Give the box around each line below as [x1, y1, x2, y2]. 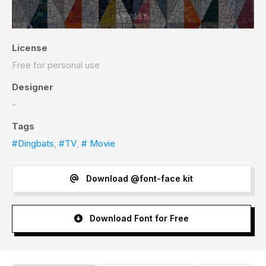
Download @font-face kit [83, 173, 193, 184]
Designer [12, 81, 53, 93]
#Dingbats [12, 137, 54, 149]
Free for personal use [12, 59, 100, 71]
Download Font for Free [87, 213, 189, 224]
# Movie [81, 137, 115, 149]
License [12, 42, 47, 53]
